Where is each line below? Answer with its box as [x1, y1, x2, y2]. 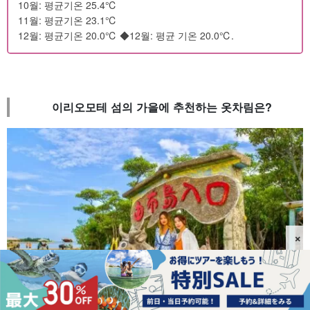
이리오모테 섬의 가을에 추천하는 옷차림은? [52, 99, 273, 116]
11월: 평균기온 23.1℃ [18, 13, 117, 28]
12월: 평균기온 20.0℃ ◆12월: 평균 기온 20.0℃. [18, 28, 234, 43]
